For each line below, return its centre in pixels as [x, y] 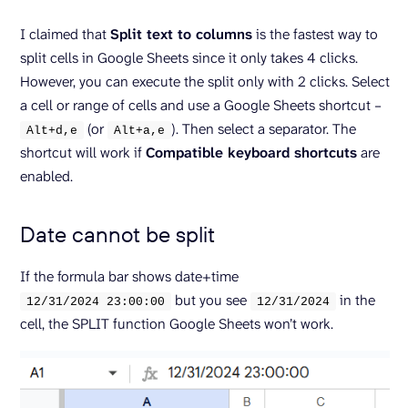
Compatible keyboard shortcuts [251, 152]
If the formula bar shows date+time [129, 276]
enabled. [48, 176]
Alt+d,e [52, 130]
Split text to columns [181, 34]
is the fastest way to [315, 34]
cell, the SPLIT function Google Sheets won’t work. [177, 323]
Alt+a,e [139, 130]
